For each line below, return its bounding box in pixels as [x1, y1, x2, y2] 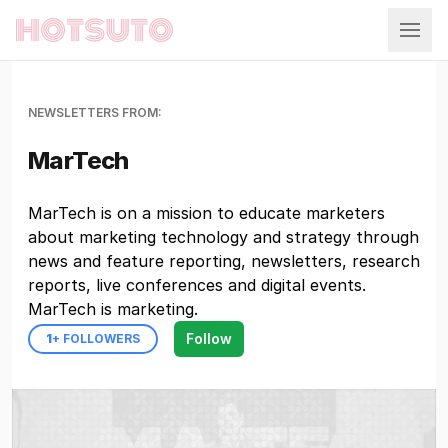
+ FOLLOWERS [52, 331, 140, 346]
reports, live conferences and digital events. [28, 275, 366, 295]
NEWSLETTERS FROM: [28, 105, 162, 120]
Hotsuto [15, 29, 72, 47]
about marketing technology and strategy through [28, 227, 419, 247]
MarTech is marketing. [28, 299, 198, 319]
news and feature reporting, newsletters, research [28, 251, 420, 271]
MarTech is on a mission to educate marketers [28, 203, 385, 223]
